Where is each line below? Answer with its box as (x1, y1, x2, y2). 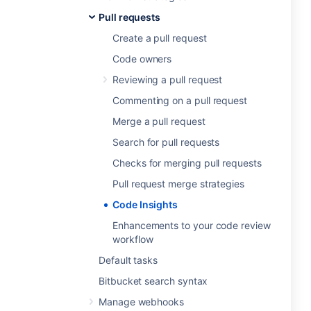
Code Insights (112, 199, 178, 210)
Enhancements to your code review (112, 219, 271, 231)
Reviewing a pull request (112, 74, 223, 85)
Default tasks (99, 254, 158, 266)
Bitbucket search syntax (99, 275, 208, 287)
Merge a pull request (112, 115, 205, 127)
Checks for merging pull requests (112, 157, 262, 169)
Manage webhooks (99, 296, 184, 308)
